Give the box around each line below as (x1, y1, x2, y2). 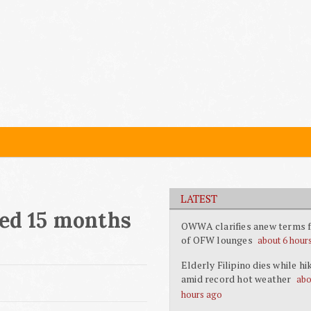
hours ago (181, 288, 222, 301)
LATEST (180, 192, 217, 205)
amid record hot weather (181, 272, 292, 285)
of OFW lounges (181, 233, 253, 246)
